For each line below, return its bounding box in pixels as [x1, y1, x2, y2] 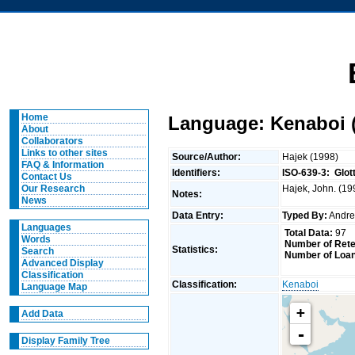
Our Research [21, 183, 85, 194]
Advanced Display [21, 258, 104, 269]
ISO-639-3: [282, 166, 330, 178]
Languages [21, 222, 71, 233]
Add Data [21, 308, 63, 319]
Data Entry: [172, 209, 227, 221]
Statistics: [172, 243, 221, 255]
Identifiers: [172, 166, 223, 178]
